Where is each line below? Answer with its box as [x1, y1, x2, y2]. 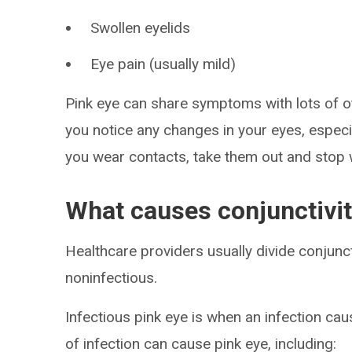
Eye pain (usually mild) [90, 55, 236, 73]
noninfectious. [65, 269, 158, 287]
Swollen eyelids [90, 19, 191, 37]
